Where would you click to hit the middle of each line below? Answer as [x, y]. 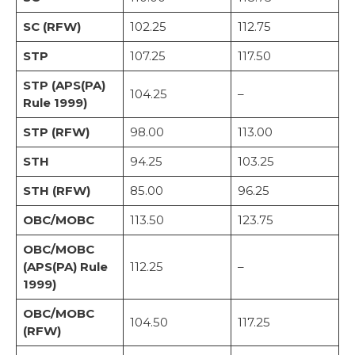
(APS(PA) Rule [65, 266]
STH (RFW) [56, 190]
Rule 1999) [55, 102]
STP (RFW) [56, 132]
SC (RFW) [52, 26]
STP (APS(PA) [64, 85]
